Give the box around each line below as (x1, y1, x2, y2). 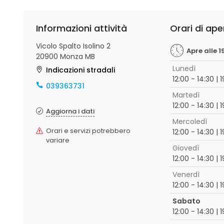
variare (46, 135, 69, 145)
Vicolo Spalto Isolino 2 (36, 41, 110, 51)
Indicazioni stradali (46, 65, 115, 75)
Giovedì (172, 143, 199, 153)
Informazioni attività (36, 22, 127, 34)
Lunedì (172, 63, 195, 73)
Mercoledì (172, 116, 207, 126)
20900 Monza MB (36, 51, 95, 61)
